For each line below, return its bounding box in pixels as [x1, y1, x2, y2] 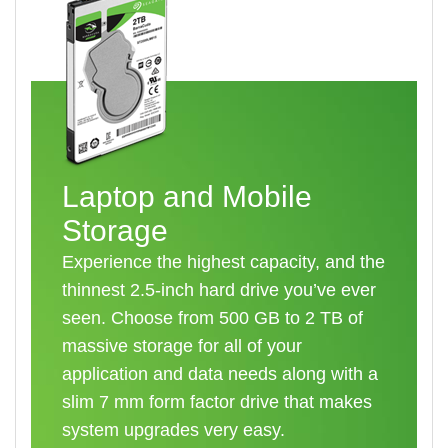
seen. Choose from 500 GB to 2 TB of [61, 308, 363, 328]
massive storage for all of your [61, 336, 302, 356]
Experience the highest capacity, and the [61, 252, 385, 272]
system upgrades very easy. [61, 420, 285, 440]
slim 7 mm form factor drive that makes [61, 392, 372, 412]
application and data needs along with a [61, 364, 378, 384]
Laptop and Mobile [61, 180, 312, 213]
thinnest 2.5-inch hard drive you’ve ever [61, 280, 376, 300]
